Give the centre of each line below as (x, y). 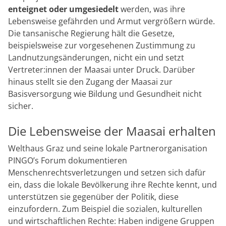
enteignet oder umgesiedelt (63, 9)
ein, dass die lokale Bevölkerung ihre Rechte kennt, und (112, 184)
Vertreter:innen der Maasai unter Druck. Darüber (102, 69)
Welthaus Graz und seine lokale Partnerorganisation (108, 148)
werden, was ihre (152, 9)
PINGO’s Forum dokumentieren (69, 160)
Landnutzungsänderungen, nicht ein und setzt (96, 57)
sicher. (21, 106)
